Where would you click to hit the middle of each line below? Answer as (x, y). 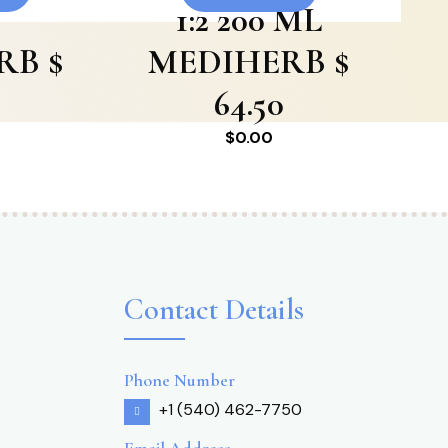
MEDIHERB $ (249, 61)
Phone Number (179, 380)
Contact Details (214, 309)
